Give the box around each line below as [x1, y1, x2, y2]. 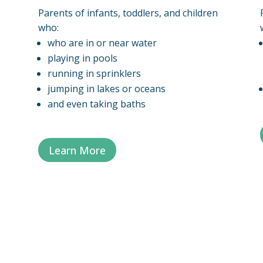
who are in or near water [47, 36, 157, 49]
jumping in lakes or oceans [47, 82, 166, 95]
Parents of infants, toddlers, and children [38, 6, 218, 19]
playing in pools [47, 51, 117, 65]
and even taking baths [47, 97, 146, 110]
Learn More [48, 143, 106, 157]
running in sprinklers [47, 66, 141, 80]
